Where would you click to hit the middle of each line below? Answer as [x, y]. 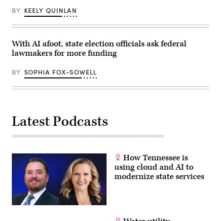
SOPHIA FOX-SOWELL [60, 72]
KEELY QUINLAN [50, 11]
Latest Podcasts [60, 122]
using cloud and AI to [154, 167]
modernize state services [159, 177]
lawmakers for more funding [64, 54]
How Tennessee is [155, 158]
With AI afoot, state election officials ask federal [99, 44]
